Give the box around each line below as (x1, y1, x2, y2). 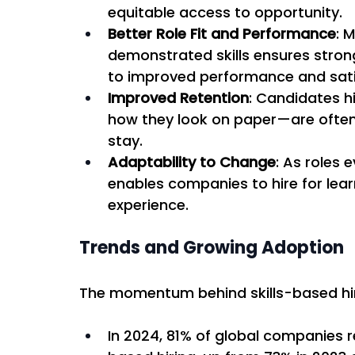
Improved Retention (108, 87, 249, 108)
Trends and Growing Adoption (79, 235, 346, 260)
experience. (108, 194, 193, 215)
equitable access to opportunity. (108, 2, 346, 22)
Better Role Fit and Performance (108, 23, 336, 44)
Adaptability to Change (108, 151, 276, 172)
